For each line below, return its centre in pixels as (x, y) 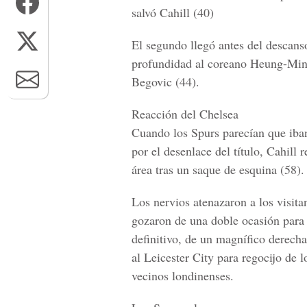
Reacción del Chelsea (185, 114)
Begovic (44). (165, 82)
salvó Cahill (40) (173, 12)
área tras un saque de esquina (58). (218, 169)
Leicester (167, 257)
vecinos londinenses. (183, 275)
